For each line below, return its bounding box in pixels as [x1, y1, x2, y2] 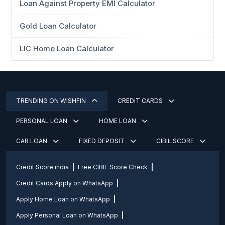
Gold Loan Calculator [20, 21, 96, 31]
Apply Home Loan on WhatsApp [16, 195, 110, 203]
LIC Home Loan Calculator [20, 44, 114, 53]
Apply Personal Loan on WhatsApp [16, 211, 118, 219]
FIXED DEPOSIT [79, 137, 126, 145]
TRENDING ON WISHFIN [16, 97, 87, 104]
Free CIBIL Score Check [78, 163, 148, 171]
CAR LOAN [16, 137, 49, 145]
